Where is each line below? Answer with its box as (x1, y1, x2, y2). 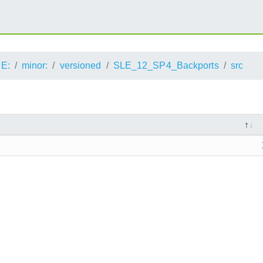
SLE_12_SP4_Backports (113, 60, 219, 70)
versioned (59, 60, 102, 70)
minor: (21, 60, 48, 70)
